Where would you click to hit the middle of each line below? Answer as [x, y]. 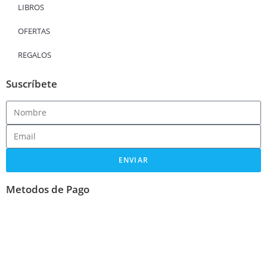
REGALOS [35, 55]
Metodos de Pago [48, 189]
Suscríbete [32, 83]
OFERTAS [34, 31]
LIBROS [31, 7]
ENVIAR [133, 160]
